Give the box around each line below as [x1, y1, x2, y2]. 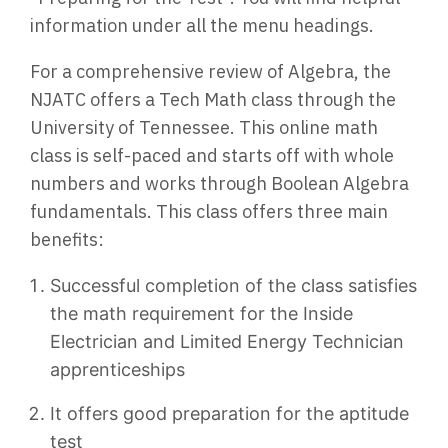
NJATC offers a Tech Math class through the [30, 88, 396, 111]
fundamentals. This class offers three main [30, 200, 388, 223]
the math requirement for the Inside [50, 303, 353, 324]
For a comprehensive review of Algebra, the [30, 60, 391, 83]
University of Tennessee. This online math [30, 116, 378, 139]
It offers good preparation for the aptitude [50, 403, 409, 424]
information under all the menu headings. [30, 14, 374, 37]
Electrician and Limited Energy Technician [50, 331, 404, 352]
